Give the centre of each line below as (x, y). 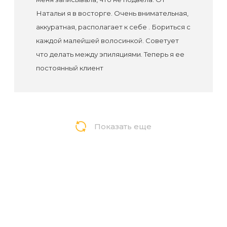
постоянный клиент (69, 68)
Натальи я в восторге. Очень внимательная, (112, 13)
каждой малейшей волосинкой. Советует (107, 41)
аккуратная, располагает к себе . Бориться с (113, 27)
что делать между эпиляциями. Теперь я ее (110, 54)
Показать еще (123, 127)
